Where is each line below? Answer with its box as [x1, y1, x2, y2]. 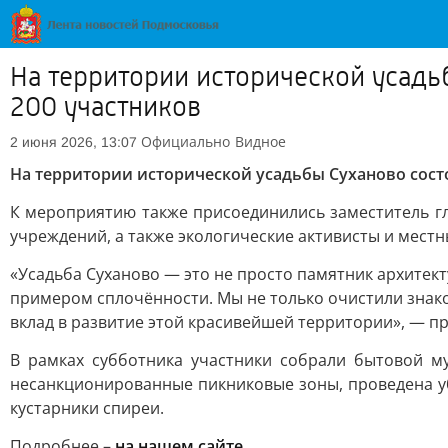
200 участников [10, 91, 201, 123]
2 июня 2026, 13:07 [10, 134, 137, 150]
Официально [141, 132, 230, 151]
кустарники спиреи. [10, 397, 164, 419]
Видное [235, 132, 286, 151]
